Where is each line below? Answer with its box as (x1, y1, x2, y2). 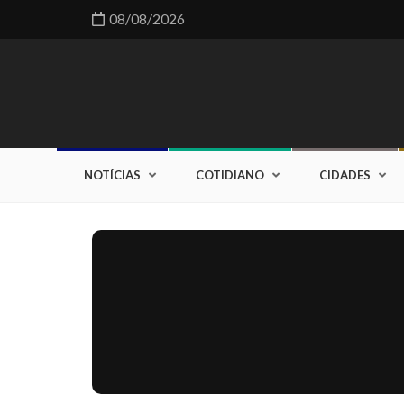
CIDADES (318, 168, 371, 182)
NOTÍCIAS (83, 168, 141, 182)
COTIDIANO (195, 168, 264, 182)
